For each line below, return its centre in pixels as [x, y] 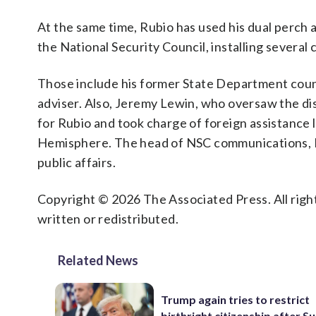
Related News [98, 260]
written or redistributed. [108, 219]
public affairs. [77, 162]
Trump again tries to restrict [236, 300]
